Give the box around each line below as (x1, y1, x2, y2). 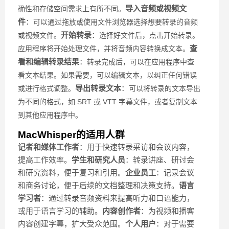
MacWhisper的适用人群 (18, 129, 125, 141)
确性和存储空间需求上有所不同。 (18, 5, 125, 13)
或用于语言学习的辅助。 (18, 207, 102, 216)
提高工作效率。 (18, 155, 72, 165)
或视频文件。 (18, 31, 61, 40)
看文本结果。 (18, 71, 61, 80)
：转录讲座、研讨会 (125, 155, 194, 165)
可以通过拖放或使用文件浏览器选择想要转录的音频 (33, 18, 198, 27)
